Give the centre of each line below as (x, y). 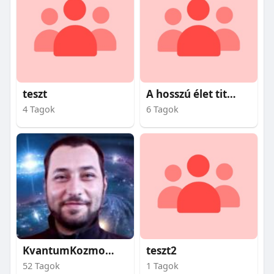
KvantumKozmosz (109, 251)
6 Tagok (162, 109)
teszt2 (161, 251)
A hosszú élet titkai (231, 94)
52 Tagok (41, 266)
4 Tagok (39, 109)
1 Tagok (162, 266)
